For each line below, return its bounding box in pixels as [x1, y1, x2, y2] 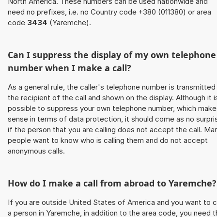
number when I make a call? [8, 62, 131, 74]
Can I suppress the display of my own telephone [8, 49, 216, 61]
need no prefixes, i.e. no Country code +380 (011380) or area [8, 7, 211, 17]
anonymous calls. [8, 146, 65, 156]
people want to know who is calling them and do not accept [8, 136, 208, 145]
